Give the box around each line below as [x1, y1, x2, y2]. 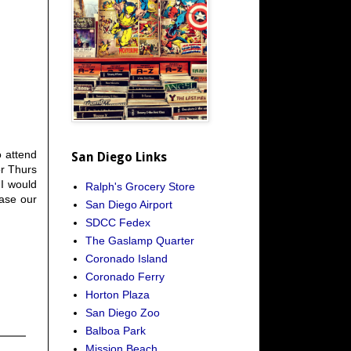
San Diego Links [71, 150, 167, 165]
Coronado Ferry [85, 270, 165, 283]
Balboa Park [85, 324, 146, 337]
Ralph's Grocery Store [85, 179, 195, 193]
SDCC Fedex [85, 215, 150, 229]
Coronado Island [85, 251, 168, 265]
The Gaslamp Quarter [85, 233, 194, 247]
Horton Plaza [85, 288, 150, 301]
